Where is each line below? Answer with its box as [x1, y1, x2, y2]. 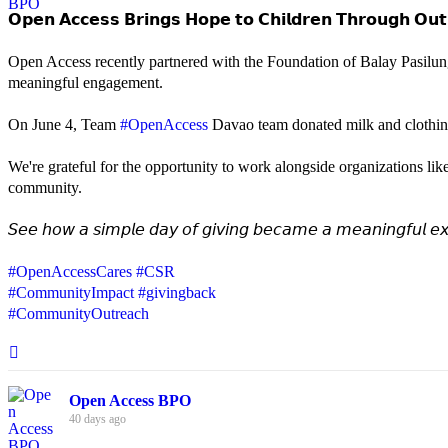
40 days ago [69, 412, 126, 427]
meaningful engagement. [8, 74, 163, 92]
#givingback [138, 284, 216, 302]
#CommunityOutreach [8, 305, 149, 323]
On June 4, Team [8, 116, 120, 134]
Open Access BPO [69, 392, 191, 410]
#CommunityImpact [8, 284, 134, 302]
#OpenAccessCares [8, 263, 132, 281]
